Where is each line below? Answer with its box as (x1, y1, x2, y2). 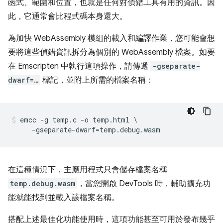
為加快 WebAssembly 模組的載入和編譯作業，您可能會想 (8, 33, 215, 44)
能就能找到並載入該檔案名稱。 (8, 193, 119, 203)
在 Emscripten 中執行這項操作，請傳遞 (8, 61, 150, 72)
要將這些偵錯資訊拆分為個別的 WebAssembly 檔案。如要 (8, 47, 215, 58)
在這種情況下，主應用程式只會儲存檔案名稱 (8, 165, 167, 175)
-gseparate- (152, 61, 200, 71)
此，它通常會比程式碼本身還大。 (8, 11, 127, 22)
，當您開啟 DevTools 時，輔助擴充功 (77, 179, 211, 189)
